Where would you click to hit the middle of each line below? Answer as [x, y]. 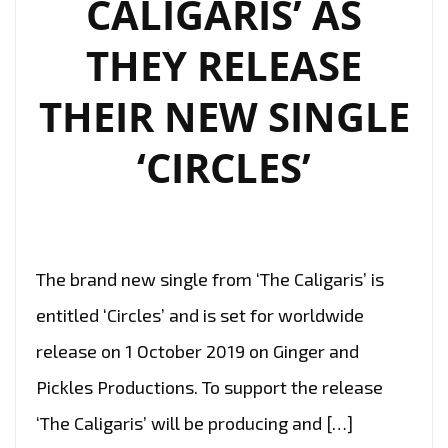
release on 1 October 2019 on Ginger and [197, 351]
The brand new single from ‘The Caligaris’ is [210, 279]
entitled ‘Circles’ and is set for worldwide [200, 315]
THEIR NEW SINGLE [224, 116]
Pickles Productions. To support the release [209, 387]
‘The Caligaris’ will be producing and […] [194, 423]
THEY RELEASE [224, 65]
